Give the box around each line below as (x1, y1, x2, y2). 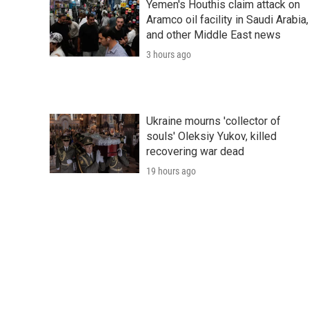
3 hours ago (146, 48, 191, 60)
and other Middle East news (146, 28, 281, 41)
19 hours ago (146, 165, 196, 177)
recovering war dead (146, 144, 244, 158)
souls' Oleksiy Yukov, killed (146, 129, 277, 143)
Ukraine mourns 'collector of (146, 114, 281, 128)
